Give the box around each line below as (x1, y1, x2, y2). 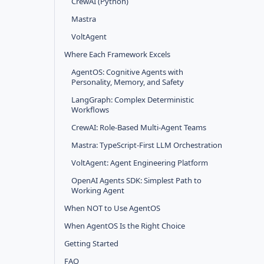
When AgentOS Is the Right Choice (64, 220, 185, 231)
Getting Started (64, 238, 118, 249)
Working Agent (71, 185, 124, 196)
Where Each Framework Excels (64, 49, 170, 60)
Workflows (71, 104, 109, 115)
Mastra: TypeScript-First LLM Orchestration (71, 140, 222, 150)
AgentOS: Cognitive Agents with (71, 67, 183, 77)
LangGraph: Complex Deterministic (71, 94, 194, 105)
